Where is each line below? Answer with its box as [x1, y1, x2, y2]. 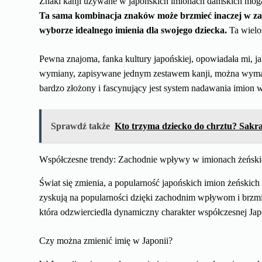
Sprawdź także [51, 121, 111, 132]
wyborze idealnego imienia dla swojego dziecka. [39, 25, 227, 36]
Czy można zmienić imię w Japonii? [39, 236, 173, 246]
